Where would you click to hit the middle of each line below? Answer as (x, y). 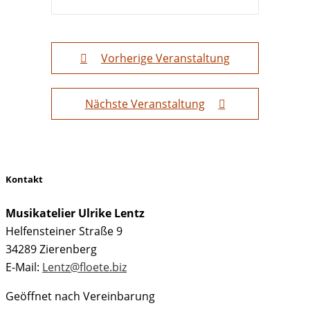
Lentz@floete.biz (84, 267)
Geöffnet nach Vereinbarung (80, 296)
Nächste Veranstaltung (145, 103)
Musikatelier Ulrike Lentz (75, 213)
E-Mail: (24, 267)
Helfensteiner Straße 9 (64, 231)
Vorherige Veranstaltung (165, 58)
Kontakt (24, 180)
